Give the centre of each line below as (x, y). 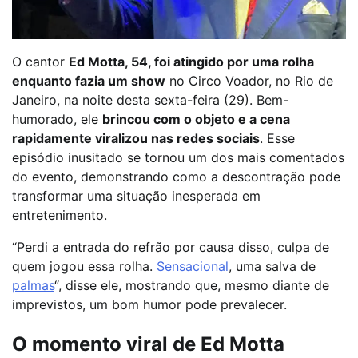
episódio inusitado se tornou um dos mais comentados (178, 158)
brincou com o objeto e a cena (196, 119)
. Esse (277, 139)
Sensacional (193, 267)
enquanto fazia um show (89, 81)
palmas (33, 286)
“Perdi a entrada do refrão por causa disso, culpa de (171, 247)
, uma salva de (272, 267)
